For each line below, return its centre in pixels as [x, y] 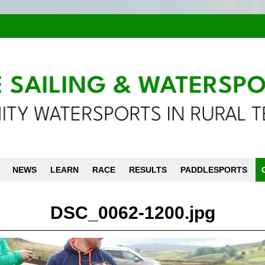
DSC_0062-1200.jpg [132, 213]
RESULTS [148, 170]
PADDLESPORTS [214, 170]
